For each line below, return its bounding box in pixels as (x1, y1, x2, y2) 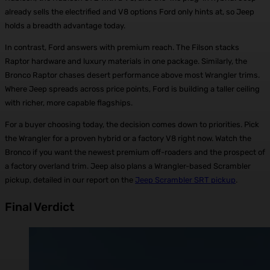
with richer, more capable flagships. (5, 98, 133, 108)
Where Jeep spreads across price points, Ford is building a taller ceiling (5, 84, 260, 94)
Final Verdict (5, 200, 74, 215)
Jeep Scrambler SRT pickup (135, 175, 236, 185)
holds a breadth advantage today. (5, 21, 125, 31)
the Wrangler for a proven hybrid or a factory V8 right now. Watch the (5, 134, 251, 143)
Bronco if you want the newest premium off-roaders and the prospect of (5, 148, 265, 157)
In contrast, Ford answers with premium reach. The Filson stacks (5, 43, 239, 52)
